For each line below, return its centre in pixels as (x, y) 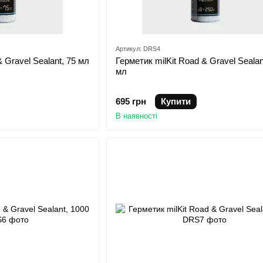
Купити (176, 102)
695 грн (131, 102)
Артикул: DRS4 (138, 49)
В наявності (136, 116)
